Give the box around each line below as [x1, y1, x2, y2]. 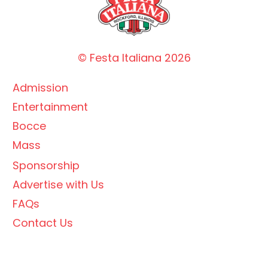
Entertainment [13, 99, 88, 115]
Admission [13, 80, 68, 96]
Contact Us [13, 215, 73, 231]
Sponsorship [13, 158, 80, 173]
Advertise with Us [13, 177, 104, 193]
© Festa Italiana [77, 50, 165, 66]
